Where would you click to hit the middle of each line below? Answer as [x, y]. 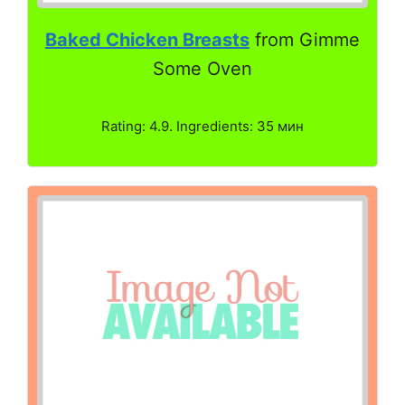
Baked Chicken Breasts [147, 39]
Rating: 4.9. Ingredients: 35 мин [202, 126]
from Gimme [305, 39]
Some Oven [202, 68]
